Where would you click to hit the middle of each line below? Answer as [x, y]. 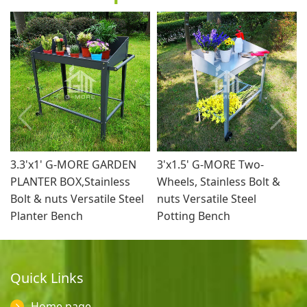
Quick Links [47, 278]
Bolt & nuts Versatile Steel [77, 199]
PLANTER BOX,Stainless [70, 182]
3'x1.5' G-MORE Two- [210, 165]
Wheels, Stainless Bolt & [219, 182]
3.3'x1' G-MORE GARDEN [73, 165]
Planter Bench [47, 216]
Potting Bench [194, 216]
